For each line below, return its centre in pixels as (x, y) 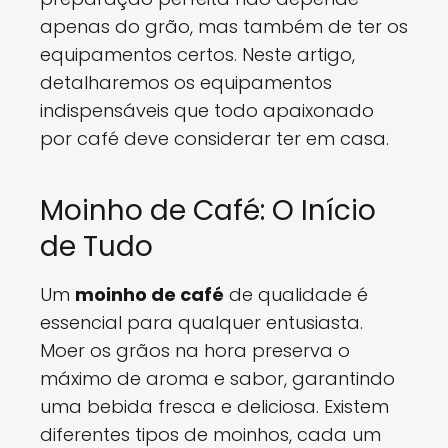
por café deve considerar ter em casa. (214, 138)
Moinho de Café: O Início (208, 210)
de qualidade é (296, 294)
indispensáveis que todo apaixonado (207, 110)
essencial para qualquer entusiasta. (201, 322)
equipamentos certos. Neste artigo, (197, 54)
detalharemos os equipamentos (186, 82)
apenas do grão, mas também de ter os (224, 26)
